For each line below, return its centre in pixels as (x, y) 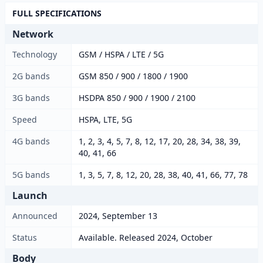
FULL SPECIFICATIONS (57, 13)
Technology (35, 54)
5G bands (31, 175)
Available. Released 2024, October (146, 237)
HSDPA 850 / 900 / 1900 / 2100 (137, 98)
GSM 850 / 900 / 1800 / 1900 (133, 76)
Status (25, 237)
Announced (35, 216)
